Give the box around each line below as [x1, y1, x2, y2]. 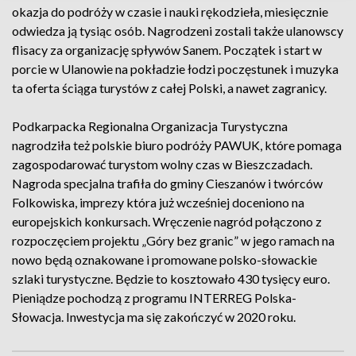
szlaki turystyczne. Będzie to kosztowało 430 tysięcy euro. [12, 271, 330, 286]
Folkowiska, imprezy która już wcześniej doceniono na [12, 195, 304, 210]
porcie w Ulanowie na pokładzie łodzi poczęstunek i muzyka [12, 61, 339, 76]
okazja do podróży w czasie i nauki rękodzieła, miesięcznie [12, 4, 328, 19]
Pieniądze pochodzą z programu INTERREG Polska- [12, 290, 296, 305]
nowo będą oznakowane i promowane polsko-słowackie [12, 252, 317, 267]
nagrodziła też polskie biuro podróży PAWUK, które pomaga [12, 137, 342, 153]
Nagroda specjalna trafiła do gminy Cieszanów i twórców [12, 176, 323, 191]
